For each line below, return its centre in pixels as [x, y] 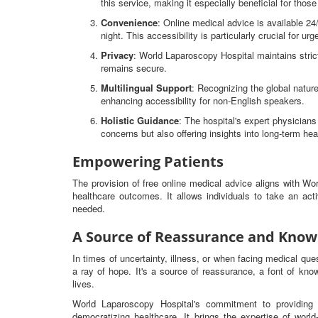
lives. [83, 284]
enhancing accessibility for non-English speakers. [203, 100]
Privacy [117, 55]
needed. [89, 208]
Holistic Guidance [140, 120]
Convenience [129, 22]
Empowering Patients [148, 161]
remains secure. [134, 68]
